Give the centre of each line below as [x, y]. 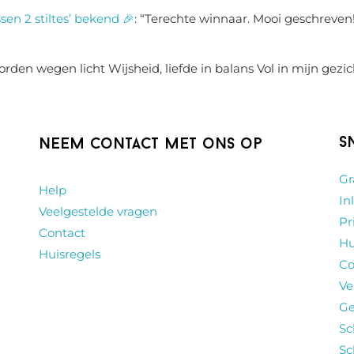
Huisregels [70, 254]
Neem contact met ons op [151, 144]
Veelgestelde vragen [98, 211]
